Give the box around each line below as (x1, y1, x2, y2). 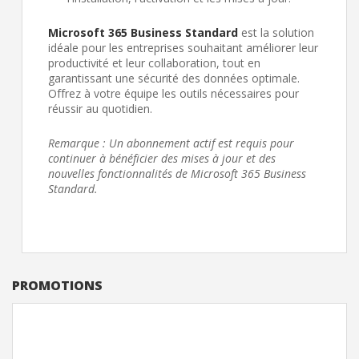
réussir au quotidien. (48, 101, 152, 117)
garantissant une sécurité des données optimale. (48, 71, 300, 87)
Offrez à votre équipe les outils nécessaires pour (48, 86, 299, 102)
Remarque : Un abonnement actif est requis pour (48, 135, 294, 151)
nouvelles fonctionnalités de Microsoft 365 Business (48, 166, 306, 182)
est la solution (238, 25, 314, 41)
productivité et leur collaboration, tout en (48, 55, 260, 71)
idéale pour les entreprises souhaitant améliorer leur (48, 40, 318, 56)
